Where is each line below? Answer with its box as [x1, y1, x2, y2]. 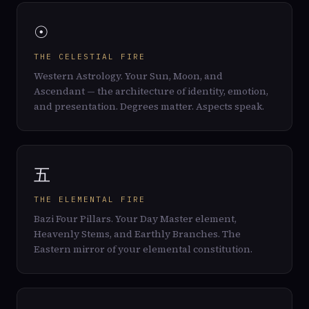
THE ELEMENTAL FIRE [34, 195, 146, 204]
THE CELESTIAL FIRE [34, 52, 146, 61]
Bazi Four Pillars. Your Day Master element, [34, 212, 237, 226]
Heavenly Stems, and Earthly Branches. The [34, 227, 241, 241]
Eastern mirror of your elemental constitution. [34, 242, 252, 256]
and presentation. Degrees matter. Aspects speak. [34, 99, 264, 113]
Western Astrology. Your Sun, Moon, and [34, 69, 223, 83]
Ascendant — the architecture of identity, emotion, [34, 84, 268, 98]
